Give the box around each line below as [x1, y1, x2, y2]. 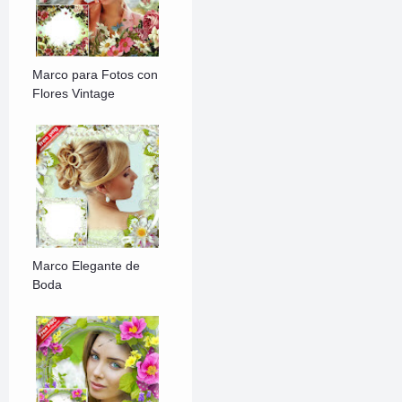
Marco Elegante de [32, 258, 141, 274]
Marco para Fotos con [32, 67, 159, 83]
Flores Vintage [32, 86, 116, 101]
